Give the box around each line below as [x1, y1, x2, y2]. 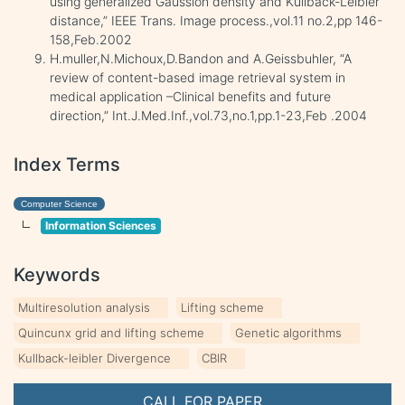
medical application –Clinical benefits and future [50, 88, 331, 104]
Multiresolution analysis [18, 299, 150, 315]
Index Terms [14, 153, 120, 175]
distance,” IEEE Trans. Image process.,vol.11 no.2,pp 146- [50, 12, 382, 28]
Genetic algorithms [235, 325, 342, 340]
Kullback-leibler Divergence [18, 350, 171, 365]
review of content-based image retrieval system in [50, 69, 345, 85]
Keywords [14, 263, 100, 286]
